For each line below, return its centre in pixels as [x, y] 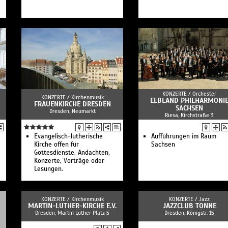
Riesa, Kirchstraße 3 [189, 115]
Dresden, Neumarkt [72, 111]
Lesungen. [49, 169]
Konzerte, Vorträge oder [69, 161]
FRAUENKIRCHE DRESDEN [72, 104]
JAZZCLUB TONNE [189, 206]
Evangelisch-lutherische [68, 136]
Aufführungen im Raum [184, 136]
